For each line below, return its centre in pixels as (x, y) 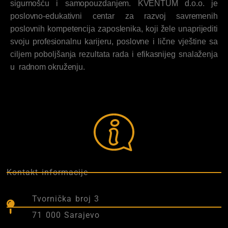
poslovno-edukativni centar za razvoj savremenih (114, 16)
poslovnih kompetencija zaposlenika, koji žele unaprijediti (114, 29)
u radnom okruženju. (48, 67)
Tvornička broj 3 (66, 199)
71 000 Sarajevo (66, 215)
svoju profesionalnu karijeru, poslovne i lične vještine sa (114, 41)
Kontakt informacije (47, 172)
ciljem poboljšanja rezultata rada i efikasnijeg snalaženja (114, 54)
